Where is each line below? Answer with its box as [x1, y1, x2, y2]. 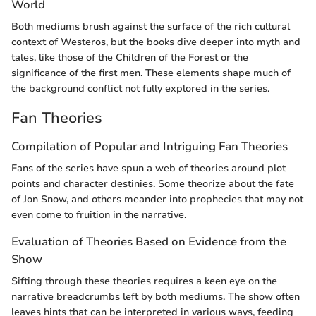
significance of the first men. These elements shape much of [11, 66, 291, 80]
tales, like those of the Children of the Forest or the [11, 51, 248, 64]
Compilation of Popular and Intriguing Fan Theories [11, 138, 288, 154]
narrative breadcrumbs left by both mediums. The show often [11, 289, 300, 303]
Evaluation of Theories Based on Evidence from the [11, 233, 286, 250]
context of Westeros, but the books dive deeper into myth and [11, 35, 300, 49]
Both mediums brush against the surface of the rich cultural [11, 20, 290, 33]
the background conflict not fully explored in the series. [11, 82, 269, 95]
